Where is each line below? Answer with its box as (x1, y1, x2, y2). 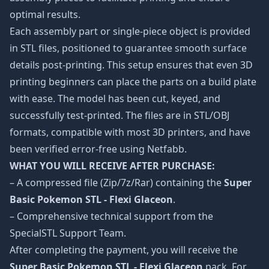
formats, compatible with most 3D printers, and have (10, 125, 250, 139)
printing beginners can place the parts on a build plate (10, 75, 256, 88)
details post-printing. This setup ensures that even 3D (10, 58, 253, 71)
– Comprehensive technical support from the (10, 210, 213, 223)
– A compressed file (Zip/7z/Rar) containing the (10, 176, 224, 189)
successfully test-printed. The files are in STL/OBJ (10, 109, 229, 122)
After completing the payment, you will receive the (10, 243, 238, 256)
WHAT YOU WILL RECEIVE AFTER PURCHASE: (10, 159, 215, 172)
